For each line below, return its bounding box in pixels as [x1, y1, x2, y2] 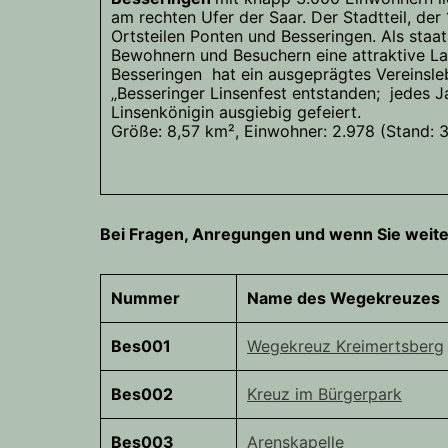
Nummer [111, 288, 180, 309]
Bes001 [111, 336, 171, 357]
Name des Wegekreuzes [247, 288, 440, 309]
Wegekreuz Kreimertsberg [247, 336, 444, 357]
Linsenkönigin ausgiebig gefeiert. [111, 102, 361, 123]
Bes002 [111, 384, 173, 405]
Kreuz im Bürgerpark [247, 384, 402, 405]
